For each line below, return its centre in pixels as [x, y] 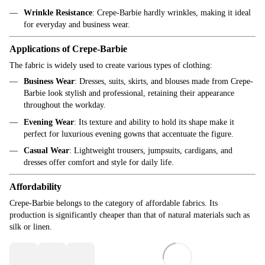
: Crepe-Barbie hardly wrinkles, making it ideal [172, 13]
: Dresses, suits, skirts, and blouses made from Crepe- [164, 82]
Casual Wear [46, 151]
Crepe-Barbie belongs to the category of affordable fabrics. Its [114, 203]
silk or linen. [31, 227]
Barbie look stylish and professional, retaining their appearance [129, 93]
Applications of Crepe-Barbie [68, 49]
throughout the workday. [65, 105]
